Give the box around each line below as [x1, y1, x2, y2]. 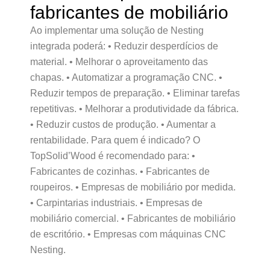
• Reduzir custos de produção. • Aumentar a [30, 119, 216, 130]
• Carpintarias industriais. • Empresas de [30, 198, 202, 208]
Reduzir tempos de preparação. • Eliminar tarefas [30, 88, 240, 98]
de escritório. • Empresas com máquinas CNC [30, 229, 226, 239]
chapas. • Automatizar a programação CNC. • [30, 72, 222, 83]
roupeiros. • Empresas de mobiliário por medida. [30, 182, 236, 192]
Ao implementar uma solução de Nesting [30, 25, 204, 36]
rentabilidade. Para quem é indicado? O [30, 135, 200, 145]
